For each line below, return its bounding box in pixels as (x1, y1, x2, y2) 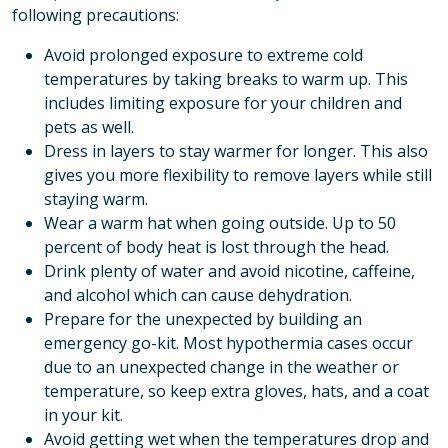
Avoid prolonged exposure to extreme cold (44, 43, 363, 66)
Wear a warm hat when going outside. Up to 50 (44, 211, 396, 234)
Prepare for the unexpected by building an (44, 307, 362, 330)
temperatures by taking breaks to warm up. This (44, 67, 408, 90)
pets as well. (44, 115, 134, 138)
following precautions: (12, 3, 179, 26)
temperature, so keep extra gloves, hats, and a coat (44, 379, 429, 402)
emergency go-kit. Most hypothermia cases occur (44, 331, 413, 354)
